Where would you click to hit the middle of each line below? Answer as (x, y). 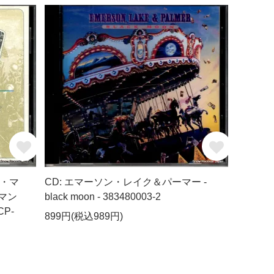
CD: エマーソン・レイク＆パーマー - (126, 182)
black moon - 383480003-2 (103, 196)
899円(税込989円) (84, 216)
